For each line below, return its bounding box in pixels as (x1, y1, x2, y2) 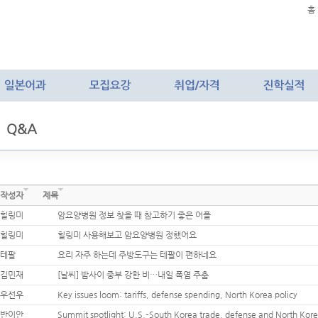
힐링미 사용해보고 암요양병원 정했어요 (57, 230, 197, 240)
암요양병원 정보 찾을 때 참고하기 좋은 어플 (57, 210, 211, 220)
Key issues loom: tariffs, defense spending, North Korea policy (57, 290, 297, 300)
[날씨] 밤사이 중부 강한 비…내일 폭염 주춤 (57, 270, 209, 280)
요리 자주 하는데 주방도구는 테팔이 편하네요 (57, 250, 216, 260)
